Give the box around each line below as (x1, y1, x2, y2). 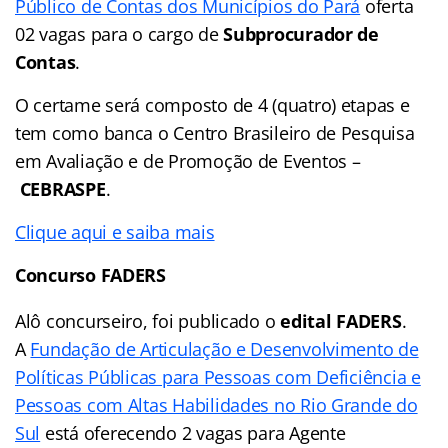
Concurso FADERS (15, 262, 166, 287)
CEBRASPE (19, 176, 106, 201)
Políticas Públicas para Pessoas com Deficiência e (15, 364, 421, 389)
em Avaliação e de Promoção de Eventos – (15, 148, 361, 173)
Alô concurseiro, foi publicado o (15, 308, 281, 333)
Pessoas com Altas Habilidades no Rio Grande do (15, 392, 418, 417)
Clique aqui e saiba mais (15, 219, 215, 244)
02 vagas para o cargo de (15, 21, 224, 46)
